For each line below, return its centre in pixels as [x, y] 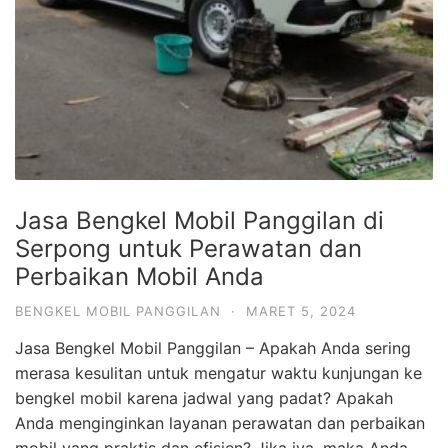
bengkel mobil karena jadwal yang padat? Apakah [204, 398]
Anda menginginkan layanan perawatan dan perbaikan [220, 423]
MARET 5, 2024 [301, 311]
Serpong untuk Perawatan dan [188, 249]
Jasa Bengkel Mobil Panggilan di [199, 221]
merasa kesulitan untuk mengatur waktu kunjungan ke [218, 373]
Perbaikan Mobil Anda [139, 277]
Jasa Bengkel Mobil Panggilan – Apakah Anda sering [213, 348]
